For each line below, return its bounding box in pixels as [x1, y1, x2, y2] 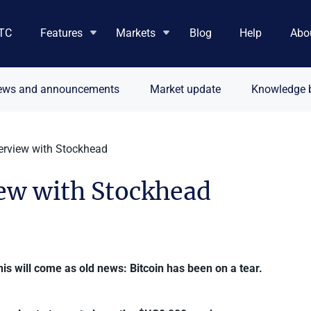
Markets [116, 26, 156, 40]
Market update [149, 82, 221, 96]
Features [40, 26, 83, 40]
